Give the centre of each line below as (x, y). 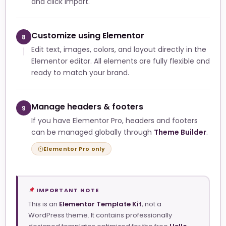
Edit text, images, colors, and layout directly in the (119, 50)
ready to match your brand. (80, 73)
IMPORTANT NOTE (67, 190)
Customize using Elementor (88, 36)
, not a (152, 204)
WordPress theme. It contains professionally (100, 215)
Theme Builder (180, 132)
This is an (44, 204)
